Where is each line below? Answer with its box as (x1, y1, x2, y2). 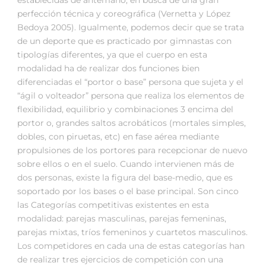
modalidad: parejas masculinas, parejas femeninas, (17, 213, 226, 224)
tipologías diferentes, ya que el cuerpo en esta (17, 49, 207, 61)
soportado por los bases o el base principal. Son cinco (17, 186, 239, 197)
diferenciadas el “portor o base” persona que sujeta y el (17, 77, 243, 88)
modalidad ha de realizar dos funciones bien (17, 63, 199, 74)
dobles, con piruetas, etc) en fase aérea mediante (17, 131, 219, 142)
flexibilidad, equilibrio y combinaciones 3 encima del (17, 104, 233, 115)
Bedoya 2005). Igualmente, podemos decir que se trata (17, 22, 244, 33)
